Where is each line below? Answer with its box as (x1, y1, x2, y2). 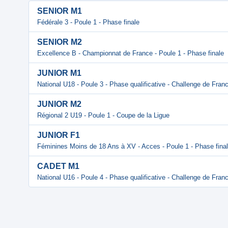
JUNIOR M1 (37, 69, 81, 77)
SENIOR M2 (37, 38, 82, 46)
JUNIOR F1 (37, 131, 80, 139)
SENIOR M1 (37, 7, 82, 15)
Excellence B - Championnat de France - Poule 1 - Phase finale (37, 49, 224, 57)
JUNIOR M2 (37, 100, 81, 108)
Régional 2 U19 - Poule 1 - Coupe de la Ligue (37, 111, 169, 119)
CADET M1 (37, 162, 79, 170)
